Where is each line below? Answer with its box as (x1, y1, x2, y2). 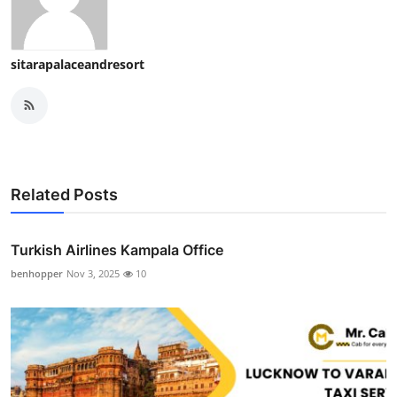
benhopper (11, 266, 63, 280)
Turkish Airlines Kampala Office (11, 240, 223, 259)
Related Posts (11, 184, 118, 204)
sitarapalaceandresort (11, 55, 144, 73)
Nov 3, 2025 (66, 266, 120, 280)
